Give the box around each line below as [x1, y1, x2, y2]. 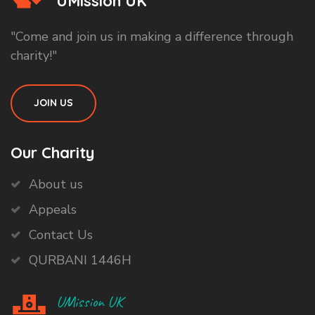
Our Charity [11, 142, 94, 162]
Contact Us [29, 226, 93, 243]
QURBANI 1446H [29, 251, 131, 269]
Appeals [29, 200, 77, 218]
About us [29, 175, 83, 193]
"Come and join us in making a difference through [11, 27, 293, 45]
